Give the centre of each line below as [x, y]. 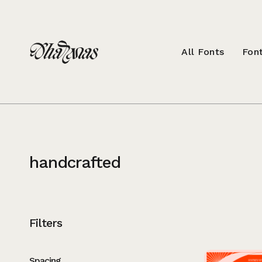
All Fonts [203, 52]
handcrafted [75, 162]
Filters [46, 223]
